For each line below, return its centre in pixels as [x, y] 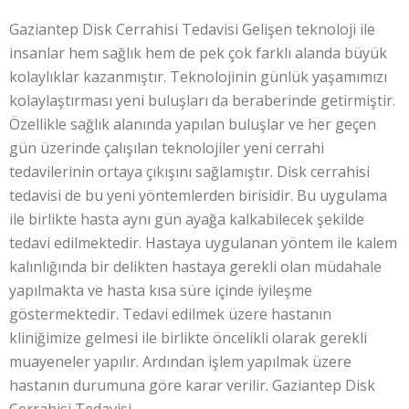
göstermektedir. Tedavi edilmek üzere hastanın [170, 314]
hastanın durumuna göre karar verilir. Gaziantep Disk [192, 385]
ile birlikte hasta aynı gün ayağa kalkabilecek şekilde [187, 219]
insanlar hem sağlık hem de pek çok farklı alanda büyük [198, 53]
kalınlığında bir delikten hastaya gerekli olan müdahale [195, 267]
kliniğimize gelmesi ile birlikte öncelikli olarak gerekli [188, 338]
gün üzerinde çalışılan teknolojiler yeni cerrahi [167, 148]
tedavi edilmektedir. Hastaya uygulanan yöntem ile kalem [203, 243]
